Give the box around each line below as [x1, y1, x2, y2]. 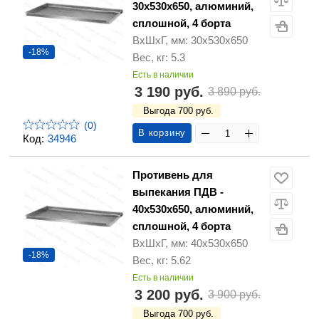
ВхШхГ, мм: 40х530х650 [132, 237, 248, 250]
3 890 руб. [208, 85, 261, 98]
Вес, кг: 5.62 [132, 254, 191, 267]
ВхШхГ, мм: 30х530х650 [132, 34, 248, 47]
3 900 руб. [208, 288, 261, 301]
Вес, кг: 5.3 [132, 51, 185, 64]
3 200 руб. [135, 287, 204, 303]
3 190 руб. [135, 84, 204, 100]
